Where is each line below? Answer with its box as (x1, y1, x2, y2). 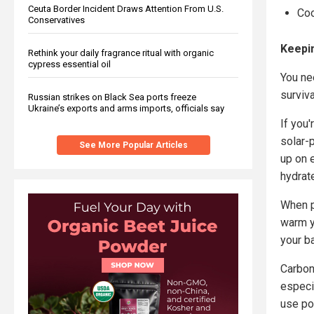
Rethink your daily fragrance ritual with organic (28, 47, 214, 58)
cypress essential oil (28, 58, 111, 69)
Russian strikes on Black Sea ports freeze (28, 91, 196, 102)
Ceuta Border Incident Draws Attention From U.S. (28, 3, 224, 14)
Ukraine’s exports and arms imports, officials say (28, 102, 224, 114)
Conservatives (28, 14, 85, 25)
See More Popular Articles (78, 139, 188, 150)
